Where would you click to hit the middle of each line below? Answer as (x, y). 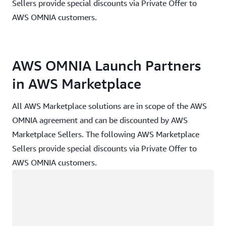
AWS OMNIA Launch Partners (106, 65)
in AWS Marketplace (77, 83)
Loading (25, 175)
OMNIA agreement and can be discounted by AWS (100, 120)
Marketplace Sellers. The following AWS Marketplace (106, 134)
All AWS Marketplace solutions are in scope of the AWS (109, 106)
